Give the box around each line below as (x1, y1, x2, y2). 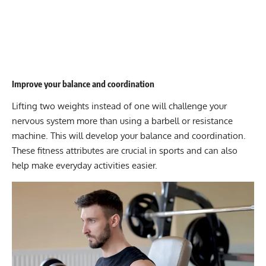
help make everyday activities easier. (12, 159, 157, 171)
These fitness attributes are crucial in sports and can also (12, 144, 237, 156)
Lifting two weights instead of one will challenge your (12, 100, 227, 112)
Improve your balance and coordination (12, 78, 154, 90)
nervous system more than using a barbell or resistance (12, 115, 233, 126)
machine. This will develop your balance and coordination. (12, 129, 246, 141)
